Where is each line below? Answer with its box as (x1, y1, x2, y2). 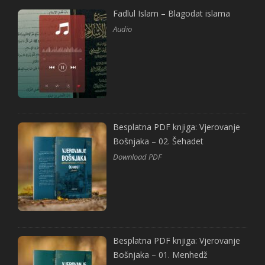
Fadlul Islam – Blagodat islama (113, 8, 231, 20)
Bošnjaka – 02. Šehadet (113, 135, 204, 147)
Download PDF (113, 151, 162, 162)
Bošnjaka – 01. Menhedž (113, 248, 208, 260)
